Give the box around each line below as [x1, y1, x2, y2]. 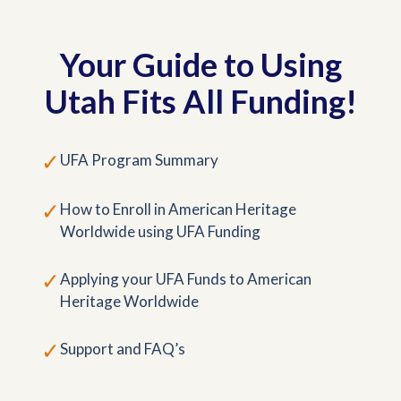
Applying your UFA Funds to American [60, 269, 311, 288]
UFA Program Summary [60, 149, 218, 169]
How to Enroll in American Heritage [60, 199, 296, 218]
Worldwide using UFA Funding [60, 221, 260, 241]
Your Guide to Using [59, 45, 342, 85]
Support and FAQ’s [60, 338, 185, 358]
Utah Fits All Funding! [44, 81, 357, 122]
